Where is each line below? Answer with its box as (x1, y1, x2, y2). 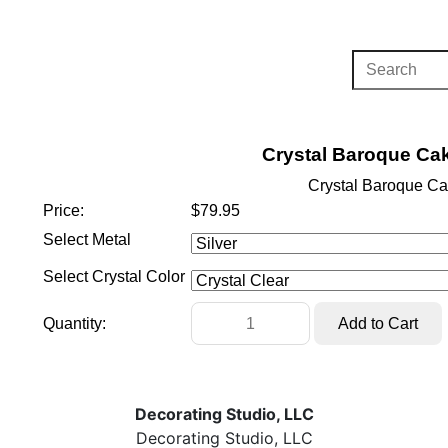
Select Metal (43, 231, 131, 248)
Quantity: (43, 314, 106, 332)
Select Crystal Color (43, 268, 185, 285)
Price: (43, 202, 84, 219)
